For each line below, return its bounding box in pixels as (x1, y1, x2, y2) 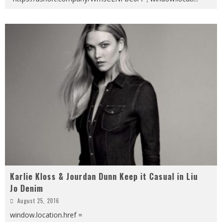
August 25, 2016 (17, 196, 59, 205)
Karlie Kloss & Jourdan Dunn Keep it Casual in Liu (10, 170, 198, 182)
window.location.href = (10, 210, 82, 220)
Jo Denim (10, 182, 43, 194)
